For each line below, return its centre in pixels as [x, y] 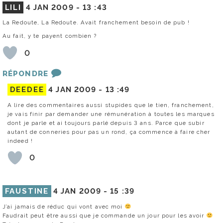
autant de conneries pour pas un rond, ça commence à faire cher [109, 132]
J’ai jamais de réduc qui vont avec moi [64, 206]
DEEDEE [27, 90]
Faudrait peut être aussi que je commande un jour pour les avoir [105, 215]
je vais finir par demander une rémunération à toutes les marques [111, 114]
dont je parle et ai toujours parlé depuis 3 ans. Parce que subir [106, 123]
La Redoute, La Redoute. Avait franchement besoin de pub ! [96, 23]
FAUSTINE [27, 191]
